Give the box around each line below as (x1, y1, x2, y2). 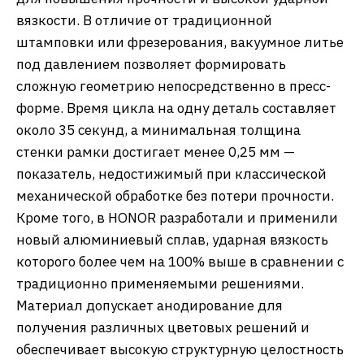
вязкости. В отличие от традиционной (16, 11, 272, 29)
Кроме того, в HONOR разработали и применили (16, 209, 338, 227)
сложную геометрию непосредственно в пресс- (16, 77, 331, 95)
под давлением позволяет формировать (16, 55, 286, 73)
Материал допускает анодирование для (16, 297, 283, 314)
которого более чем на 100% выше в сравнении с (16, 253, 344, 271)
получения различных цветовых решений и (16, 318, 310, 336)
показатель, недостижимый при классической (16, 165, 327, 183)
